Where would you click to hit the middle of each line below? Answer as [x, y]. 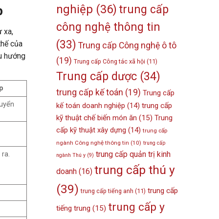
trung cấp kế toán [90, 93]
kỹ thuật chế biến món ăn [97, 118]
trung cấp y [137, 207]
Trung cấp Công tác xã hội [110, 62]
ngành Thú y [71, 155]
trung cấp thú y [135, 170]
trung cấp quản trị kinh [133, 154]
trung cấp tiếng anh [107, 191]
